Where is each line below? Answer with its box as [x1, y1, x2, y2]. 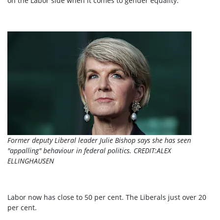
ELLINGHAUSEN [7, 156, 54, 166]
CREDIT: [134, 146, 157, 156]
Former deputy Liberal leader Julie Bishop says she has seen [7, 136, 191, 145]
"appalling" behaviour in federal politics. [7, 146, 134, 156]
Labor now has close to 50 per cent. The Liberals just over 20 [7, 192, 206, 202]
